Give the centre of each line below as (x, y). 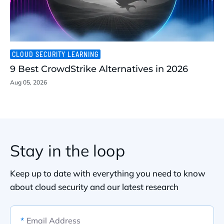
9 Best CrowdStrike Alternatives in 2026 (99, 69)
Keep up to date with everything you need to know (108, 173)
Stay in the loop (67, 151)
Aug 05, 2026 (28, 82)
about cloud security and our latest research (94, 187)
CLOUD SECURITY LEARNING (55, 54)
